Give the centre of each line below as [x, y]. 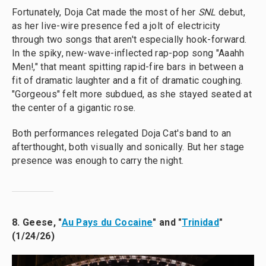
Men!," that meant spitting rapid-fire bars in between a [128, 67]
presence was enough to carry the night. [98, 161]
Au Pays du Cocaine [107, 222]
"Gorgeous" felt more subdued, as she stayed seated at [132, 94]
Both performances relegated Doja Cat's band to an [122, 133]
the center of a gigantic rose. [74, 108]
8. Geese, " [37, 222]
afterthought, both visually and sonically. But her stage [128, 147]
